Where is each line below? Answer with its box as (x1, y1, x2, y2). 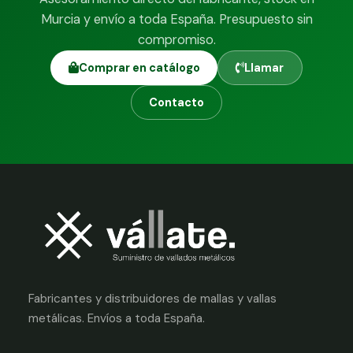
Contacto (149, 95, 204, 110)
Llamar (244, 60, 284, 75)
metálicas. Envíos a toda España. (28, 310, 205, 326)
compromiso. (137, 31, 216, 48)
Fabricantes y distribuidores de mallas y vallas (28, 290, 277, 307)
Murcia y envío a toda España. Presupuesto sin (40, 10, 313, 28)
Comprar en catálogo (78, 60, 200, 75)
